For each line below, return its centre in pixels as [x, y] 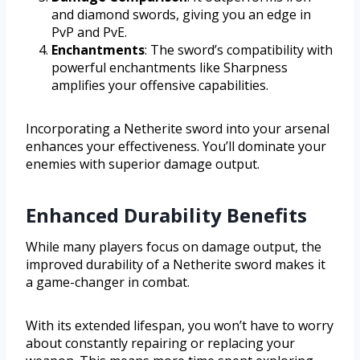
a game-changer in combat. [108, 282]
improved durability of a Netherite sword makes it [176, 264]
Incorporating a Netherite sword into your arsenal [178, 128]
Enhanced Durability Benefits [166, 215]
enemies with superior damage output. [143, 164]
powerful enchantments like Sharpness [170, 67]
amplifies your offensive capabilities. [160, 85]
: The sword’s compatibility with [239, 49]
